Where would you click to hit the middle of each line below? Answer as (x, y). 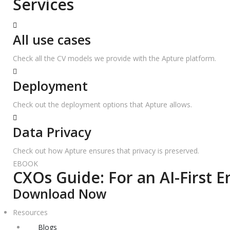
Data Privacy (52, 132)
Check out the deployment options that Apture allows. (102, 104)
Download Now (60, 194)
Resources (30, 212)
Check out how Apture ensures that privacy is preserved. (106, 151)
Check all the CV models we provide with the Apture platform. (114, 58)
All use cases (52, 40)
